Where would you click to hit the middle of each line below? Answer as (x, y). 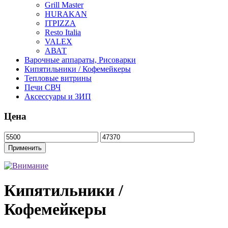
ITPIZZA (60, 23)
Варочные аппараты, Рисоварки (80, 60)
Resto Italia (63, 33)
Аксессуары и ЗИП (58, 97)
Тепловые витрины (58, 78)
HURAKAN (66, 14)
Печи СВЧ (42, 88)
